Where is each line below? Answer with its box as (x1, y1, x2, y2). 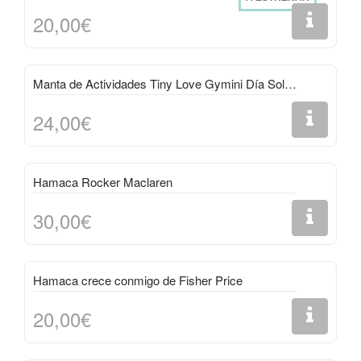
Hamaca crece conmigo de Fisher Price (33, 272, 243, 288)
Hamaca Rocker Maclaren (33, 173, 172, 190)
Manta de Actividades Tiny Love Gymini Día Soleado (284, 75, 297, 92)
